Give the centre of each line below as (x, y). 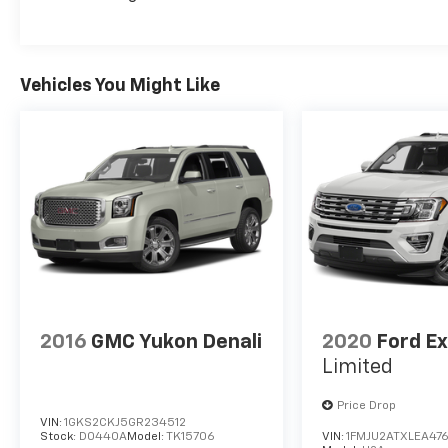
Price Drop (367, 405)
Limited (358, 366)
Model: (146, 436)
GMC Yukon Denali (176, 341)
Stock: (59, 436)
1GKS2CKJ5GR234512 (125, 422)
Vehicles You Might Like (120, 86)
